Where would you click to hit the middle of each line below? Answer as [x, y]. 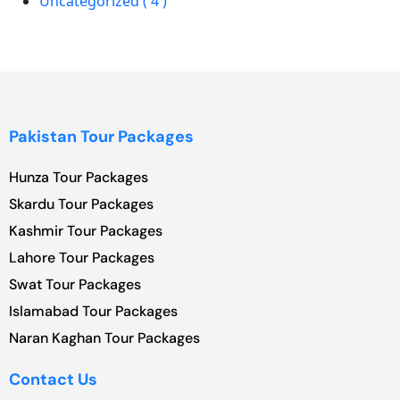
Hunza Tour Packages [79, 177]
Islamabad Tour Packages [93, 311]
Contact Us [53, 379]
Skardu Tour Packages [81, 204]
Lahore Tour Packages [82, 257]
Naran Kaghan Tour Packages [104, 337]
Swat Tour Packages [75, 284]
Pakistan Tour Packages [101, 136]
